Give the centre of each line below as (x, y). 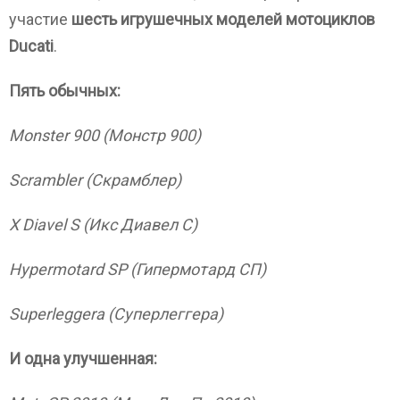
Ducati (31, 46)
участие (40, 19)
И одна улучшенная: (83, 358)
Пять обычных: (65, 90)
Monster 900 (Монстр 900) (105, 135)
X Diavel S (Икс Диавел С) (103, 224)
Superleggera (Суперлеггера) (116, 313)
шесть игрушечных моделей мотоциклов (223, 19)
